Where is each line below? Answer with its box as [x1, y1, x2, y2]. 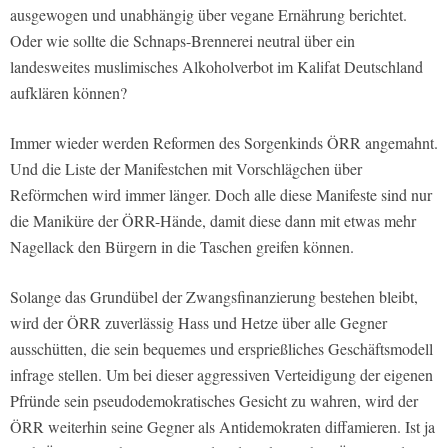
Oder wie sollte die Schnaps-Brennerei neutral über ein [10, 30, 355, 52]
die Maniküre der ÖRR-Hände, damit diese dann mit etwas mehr [10, 210, 416, 232]
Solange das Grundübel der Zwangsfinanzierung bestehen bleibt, [10, 286, 418, 308]
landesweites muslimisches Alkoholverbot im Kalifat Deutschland [10, 56, 423, 78]
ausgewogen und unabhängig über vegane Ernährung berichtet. [10, 4, 407, 26]
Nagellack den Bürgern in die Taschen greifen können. [10, 236, 354, 258]
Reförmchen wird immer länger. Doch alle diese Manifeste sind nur [10, 184, 432, 206]
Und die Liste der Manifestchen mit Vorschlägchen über [10, 158, 362, 180]
